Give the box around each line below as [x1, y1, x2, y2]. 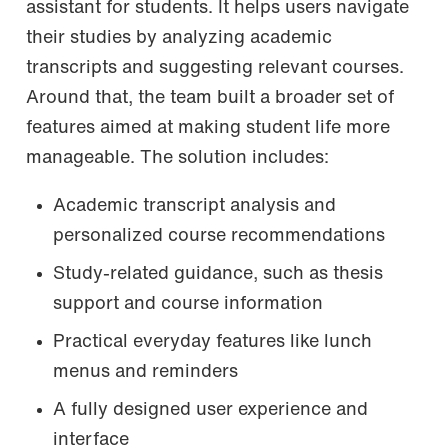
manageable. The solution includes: [26, 148, 329, 168]
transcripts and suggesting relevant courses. [26, 58, 404, 78]
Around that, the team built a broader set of [26, 88, 394, 108]
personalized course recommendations [53, 227, 385, 247]
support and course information [53, 295, 323, 315]
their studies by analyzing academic [26, 28, 332, 48]
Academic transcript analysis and [53, 197, 336, 217]
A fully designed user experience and [53, 401, 368, 421]
